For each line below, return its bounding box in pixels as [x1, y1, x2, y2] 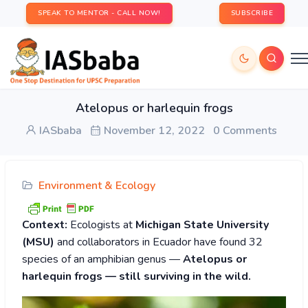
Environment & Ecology [38, 178, 155, 193]
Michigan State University [135, 217, 269, 233]
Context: [22, 217, 67, 233]
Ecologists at [67, 217, 135, 233]
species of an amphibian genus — [22, 252, 183, 267]
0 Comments [213, 123, 277, 138]
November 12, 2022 [101, 123, 205, 138]
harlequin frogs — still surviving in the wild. [22, 269, 251, 285]
